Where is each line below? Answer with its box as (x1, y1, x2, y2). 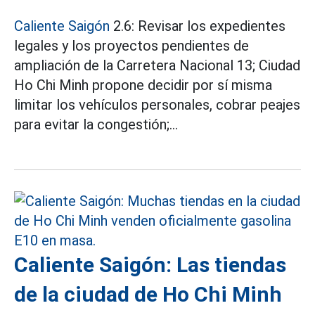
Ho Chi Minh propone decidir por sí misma (14, 76, 272, 94)
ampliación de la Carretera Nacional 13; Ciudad (14, 56, 300, 74)
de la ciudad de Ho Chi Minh (14, 281, 282, 307)
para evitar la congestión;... (14, 115, 178, 133)
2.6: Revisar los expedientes (110, 17, 285, 34)
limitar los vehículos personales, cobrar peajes (14, 96, 300, 113)
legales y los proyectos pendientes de (14, 37, 249, 54)
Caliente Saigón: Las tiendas (14, 252, 286, 277)
